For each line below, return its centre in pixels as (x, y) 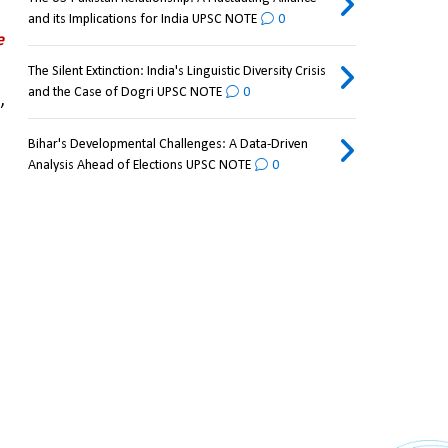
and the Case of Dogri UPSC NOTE (124, 93)
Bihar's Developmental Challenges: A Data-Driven (167, 145)
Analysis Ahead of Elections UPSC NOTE (139, 166)
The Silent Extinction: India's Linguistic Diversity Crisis (176, 72)
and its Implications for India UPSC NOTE (142, 20)
